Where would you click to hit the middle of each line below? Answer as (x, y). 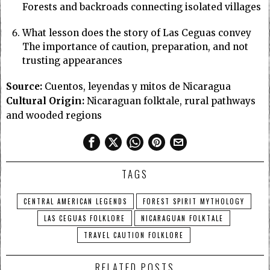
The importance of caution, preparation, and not (135, 47)
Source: (24, 87)
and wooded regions (54, 116)
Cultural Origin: (45, 101)
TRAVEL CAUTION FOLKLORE (134, 235)
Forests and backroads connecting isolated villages (141, 7)
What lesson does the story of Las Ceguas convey (137, 33)
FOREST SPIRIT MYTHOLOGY (193, 202)
